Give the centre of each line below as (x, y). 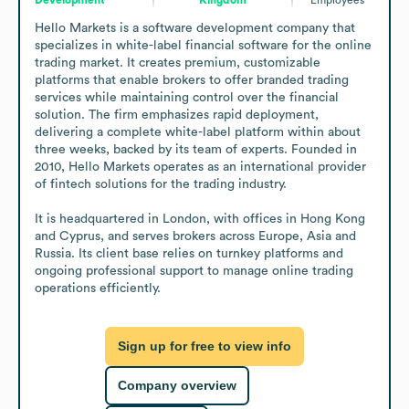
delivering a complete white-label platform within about (198, 132)
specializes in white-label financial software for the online (203, 45)
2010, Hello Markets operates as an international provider (200, 167)
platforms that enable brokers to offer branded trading (192, 80)
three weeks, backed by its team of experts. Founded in (196, 149)
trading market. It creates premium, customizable (178, 63)
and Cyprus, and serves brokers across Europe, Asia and (195, 236)
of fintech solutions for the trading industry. (161, 184)
